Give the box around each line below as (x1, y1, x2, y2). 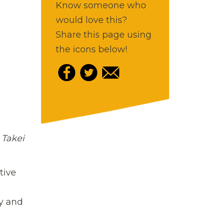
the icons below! (55, 44, 127, 55)
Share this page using (55, 29, 152, 40)
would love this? (55, 14, 127, 25)
